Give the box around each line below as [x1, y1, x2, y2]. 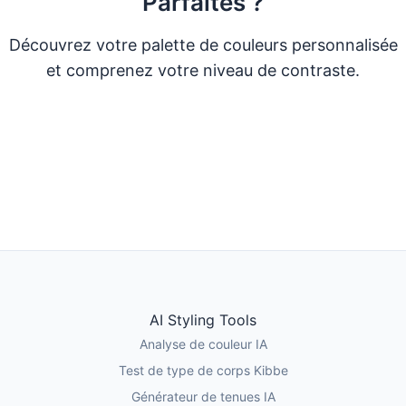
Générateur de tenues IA [130, 389, 275, 404]
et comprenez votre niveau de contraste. [46, 61, 360, 80]
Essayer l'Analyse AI [109, 183, 279, 205]
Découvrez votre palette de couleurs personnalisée [8, 35, 398, 54]
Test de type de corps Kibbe [118, 362, 288, 378]
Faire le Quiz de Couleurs [85, 129, 303, 150]
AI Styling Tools [150, 311, 256, 329]
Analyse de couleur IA [139, 336, 267, 352]
